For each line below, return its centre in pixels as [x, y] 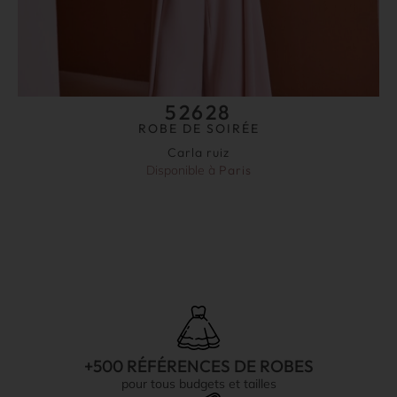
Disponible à [182, 171]
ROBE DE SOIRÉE [198, 129]
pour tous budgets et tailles [198, 384]
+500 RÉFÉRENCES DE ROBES [198, 366]
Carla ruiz [198, 153]
